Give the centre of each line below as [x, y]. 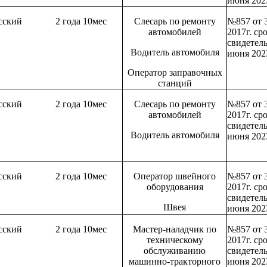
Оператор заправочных [175, 73]
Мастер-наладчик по [175, 229]
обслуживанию [175, 251]
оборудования [175, 187]
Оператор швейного [175, 176]
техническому [175, 240]
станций [175, 83]
